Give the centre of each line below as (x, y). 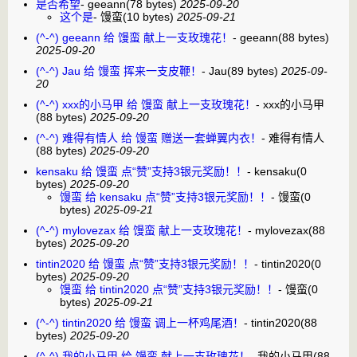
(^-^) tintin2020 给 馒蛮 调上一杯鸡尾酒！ (140, 322)
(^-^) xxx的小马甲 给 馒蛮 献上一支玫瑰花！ (146, 104)
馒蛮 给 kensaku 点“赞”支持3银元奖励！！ (165, 196)
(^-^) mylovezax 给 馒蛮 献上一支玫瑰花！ (142, 230)
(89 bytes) (253, 71)
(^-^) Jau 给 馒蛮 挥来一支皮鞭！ (119, 71)
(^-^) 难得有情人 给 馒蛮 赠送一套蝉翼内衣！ (149, 137)
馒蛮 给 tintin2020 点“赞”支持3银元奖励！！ (169, 289)
